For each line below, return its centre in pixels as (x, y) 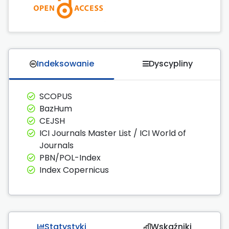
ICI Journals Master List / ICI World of (113, 133)
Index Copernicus (74, 170)
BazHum (56, 109)
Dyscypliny (170, 64)
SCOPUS (56, 97)
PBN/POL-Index (70, 158)
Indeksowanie (65, 64)
